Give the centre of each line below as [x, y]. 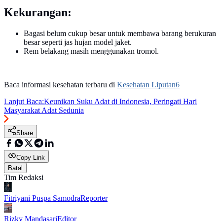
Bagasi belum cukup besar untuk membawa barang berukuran [120, 33]
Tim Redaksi [24, 177]
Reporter [94, 198]
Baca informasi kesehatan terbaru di [60, 84]
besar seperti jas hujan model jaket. [78, 42]
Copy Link [31, 157]
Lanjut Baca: [24, 101]
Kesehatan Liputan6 [148, 84]
